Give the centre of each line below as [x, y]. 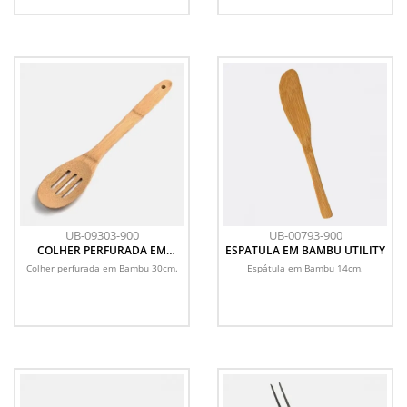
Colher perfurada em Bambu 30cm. [102, 268]
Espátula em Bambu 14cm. [305, 268]
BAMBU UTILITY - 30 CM [102, 262]
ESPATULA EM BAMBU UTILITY [305, 250]
